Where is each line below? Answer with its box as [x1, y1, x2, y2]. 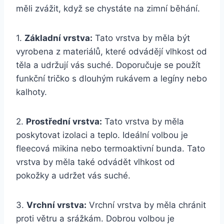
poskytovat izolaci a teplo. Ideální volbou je [16, 129, 188, 140]
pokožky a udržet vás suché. [16, 170, 130, 180]
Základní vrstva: [24, 32, 92, 43]
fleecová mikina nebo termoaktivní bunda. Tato [16, 143, 205, 153]
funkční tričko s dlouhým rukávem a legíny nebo [16, 73, 207, 83]
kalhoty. [16, 86, 47, 97]
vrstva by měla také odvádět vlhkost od [16, 156, 175, 167]
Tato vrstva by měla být [92, 32, 190, 43]
